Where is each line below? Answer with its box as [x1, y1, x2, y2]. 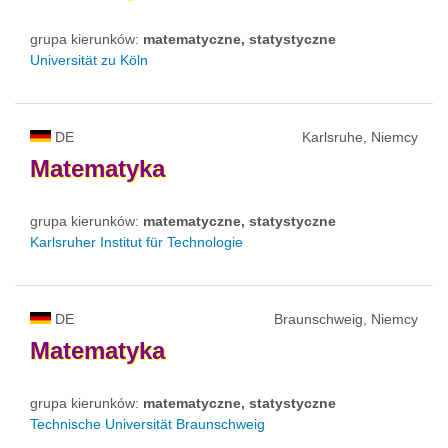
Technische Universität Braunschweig [30, 415, 265, 432]
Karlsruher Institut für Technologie [30, 233, 243, 250]
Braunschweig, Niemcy [274, 310, 418, 327]
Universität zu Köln [30, 51, 148, 68]
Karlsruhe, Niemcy [302, 128, 418, 145]
